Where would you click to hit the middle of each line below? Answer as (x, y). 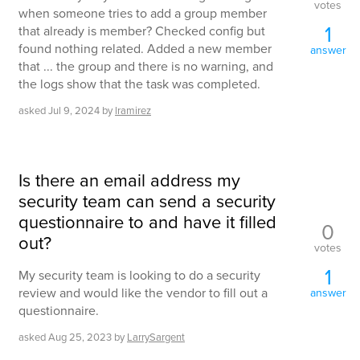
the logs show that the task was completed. (139, 84)
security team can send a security (147, 201)
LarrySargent (156, 337)
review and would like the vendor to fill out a (143, 293)
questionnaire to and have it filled (147, 222)
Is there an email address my (129, 180)
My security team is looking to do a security (139, 275)
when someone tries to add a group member (143, 13)
